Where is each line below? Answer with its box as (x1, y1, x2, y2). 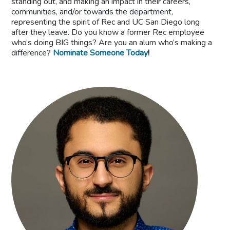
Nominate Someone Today (53, 47, 148, 59)
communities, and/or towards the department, (11, 6, 174, 17)
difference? (11, 47, 53, 59)
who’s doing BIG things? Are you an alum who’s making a (11, 36, 213, 48)
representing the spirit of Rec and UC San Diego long (11, 16, 200, 28)
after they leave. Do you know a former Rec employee (11, 26, 205, 38)
